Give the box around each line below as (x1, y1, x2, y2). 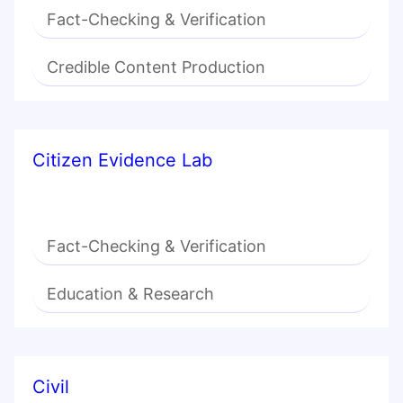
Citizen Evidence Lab (32, 149, 212, 172)
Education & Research (47, 284, 214, 304)
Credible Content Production (47, 58, 265, 77)
